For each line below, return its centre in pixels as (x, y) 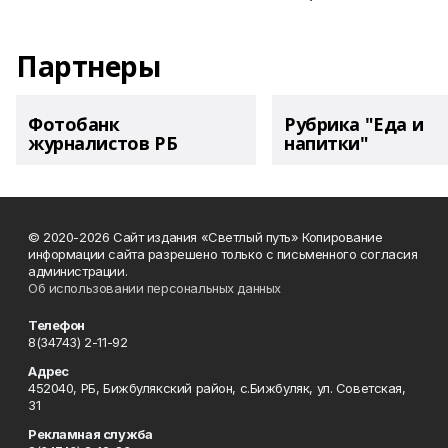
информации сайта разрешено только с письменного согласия (223, 254)
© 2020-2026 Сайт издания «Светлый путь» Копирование (205, 237)
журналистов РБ (103, 143)
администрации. (78, 271)
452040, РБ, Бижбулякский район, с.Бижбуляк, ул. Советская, (217, 388)
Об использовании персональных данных (154, 288)
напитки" (326, 143)
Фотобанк (74, 124)
